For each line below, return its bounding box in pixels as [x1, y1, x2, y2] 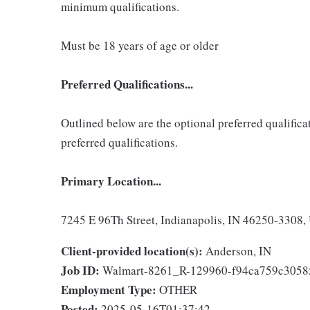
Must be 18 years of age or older [61, 37, 219, 53]
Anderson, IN [206, 242, 271, 259]
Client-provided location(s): [61, 241, 203, 259]
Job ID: [61, 261, 100, 279]
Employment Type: [61, 280, 156, 298]
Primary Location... [61, 172, 161, 190]
